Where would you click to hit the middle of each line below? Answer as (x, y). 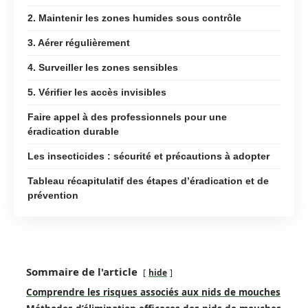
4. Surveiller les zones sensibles (103, 67)
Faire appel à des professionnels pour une (127, 117)
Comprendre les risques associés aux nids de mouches (153, 292)
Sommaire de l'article (82, 272)
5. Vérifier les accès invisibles (97, 92)
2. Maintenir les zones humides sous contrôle (134, 18)
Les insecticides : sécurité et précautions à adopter (148, 156)
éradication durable (73, 131)
